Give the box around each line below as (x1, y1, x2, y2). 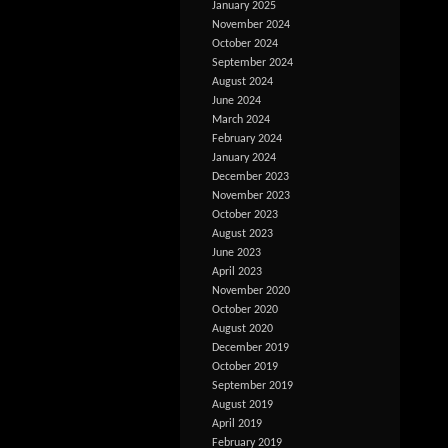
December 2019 (212, 342, 289, 354)
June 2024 (212, 95, 261, 107)
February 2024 (212, 133, 282, 145)
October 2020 (212, 304, 278, 316)
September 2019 (212, 380, 293, 392)
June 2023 (212, 247, 261, 259)
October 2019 (212, 361, 278, 373)
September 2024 (212, 57, 293, 69)
